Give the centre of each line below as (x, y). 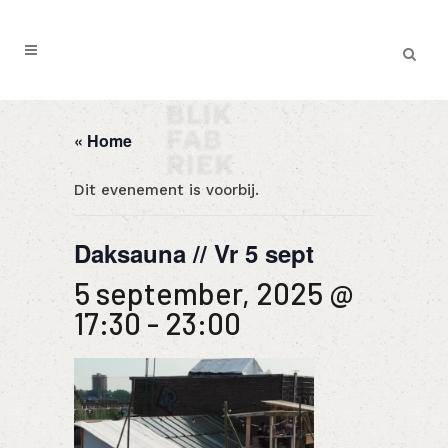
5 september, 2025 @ (214, 293)
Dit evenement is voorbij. (166, 190)
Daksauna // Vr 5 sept (194, 253)
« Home (103, 140)
